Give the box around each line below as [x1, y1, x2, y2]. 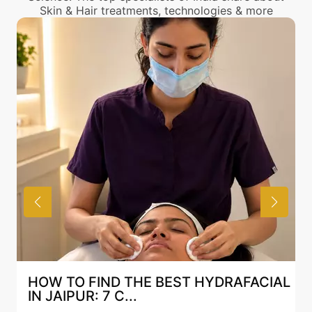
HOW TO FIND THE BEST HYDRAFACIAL [28, 273, 290, 290]
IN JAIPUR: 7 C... [28, 287, 137, 304]
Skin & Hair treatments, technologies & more [39, 3, 273, 17]
